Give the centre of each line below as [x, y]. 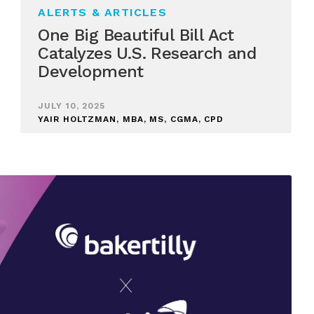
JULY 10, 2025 [72, 105]
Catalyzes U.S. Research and [148, 54]
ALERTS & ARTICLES [102, 13]
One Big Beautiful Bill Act [136, 35]
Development [91, 72]
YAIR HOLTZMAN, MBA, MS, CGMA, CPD [131, 119]
